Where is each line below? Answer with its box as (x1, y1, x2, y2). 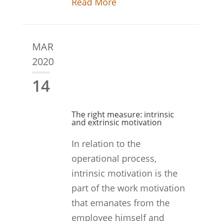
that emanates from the (71, 197, 170, 209)
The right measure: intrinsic (71, 109, 174, 120)
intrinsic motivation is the (71, 167, 178, 179)
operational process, (71, 152, 156, 164)
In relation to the (71, 138, 141, 149)
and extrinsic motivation (71, 117, 162, 128)
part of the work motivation (71, 182, 185, 194)
